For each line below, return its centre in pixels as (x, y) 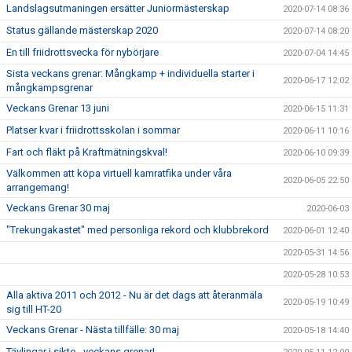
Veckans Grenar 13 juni (58, 108)
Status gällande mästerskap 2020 (82, 30)
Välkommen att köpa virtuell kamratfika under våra (119, 173)
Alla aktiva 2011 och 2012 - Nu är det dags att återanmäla (134, 295)
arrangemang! (38, 187)
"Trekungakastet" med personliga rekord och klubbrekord (137, 230)
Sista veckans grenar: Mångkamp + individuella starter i (130, 73)
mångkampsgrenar (49, 88)
